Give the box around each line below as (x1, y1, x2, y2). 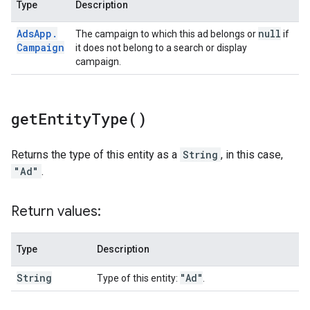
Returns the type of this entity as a (11, 148, 180, 161)
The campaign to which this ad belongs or (75, 28, 258, 39)
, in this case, (221, 148, 283, 161)
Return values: (11, 203, 101, 220)
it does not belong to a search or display (75, 42, 247, 53)
